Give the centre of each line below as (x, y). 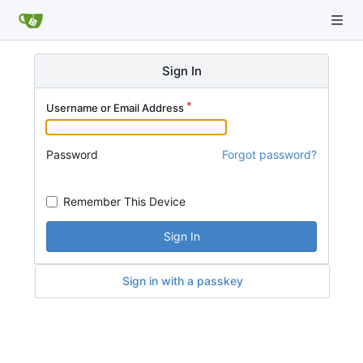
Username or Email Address (115, 108)
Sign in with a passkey (182, 280)
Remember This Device (124, 201)
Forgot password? (269, 154)
